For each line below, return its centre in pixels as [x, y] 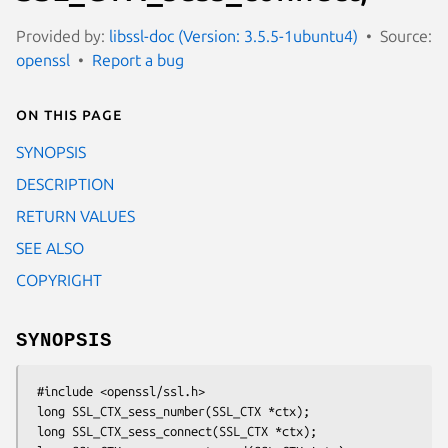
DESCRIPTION [65, 183]
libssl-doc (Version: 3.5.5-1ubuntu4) [233, 35]
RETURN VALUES [75, 215]
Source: [406, 35]
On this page [69, 113]
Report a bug [138, 59]
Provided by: [62, 35]
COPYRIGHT [59, 279]
